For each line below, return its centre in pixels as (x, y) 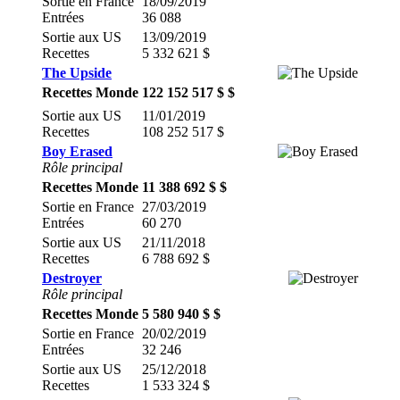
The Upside (77, 73)
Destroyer (72, 278)
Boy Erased (77, 151)
